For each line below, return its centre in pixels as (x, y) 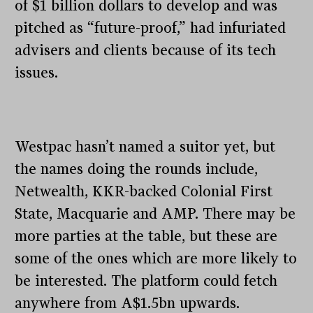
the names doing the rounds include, (137, 169)
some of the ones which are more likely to (156, 259)
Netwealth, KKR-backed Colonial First (144, 191)
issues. (37, 73)
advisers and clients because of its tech (146, 50)
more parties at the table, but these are (146, 236)
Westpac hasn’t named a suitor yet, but (145, 147)
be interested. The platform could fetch (146, 281)
